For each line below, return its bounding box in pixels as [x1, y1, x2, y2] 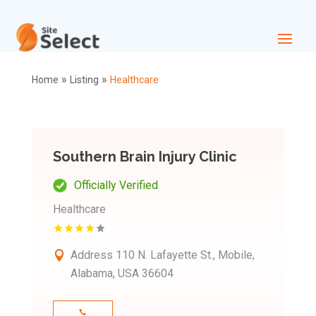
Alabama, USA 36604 [70, 267, 174, 281]
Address [70, 248, 116, 262]
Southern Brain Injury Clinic [52, 148, 237, 166]
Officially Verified [73, 178, 158, 193]
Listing [69, 74, 99, 86]
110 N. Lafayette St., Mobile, [115, 248, 255, 262]
